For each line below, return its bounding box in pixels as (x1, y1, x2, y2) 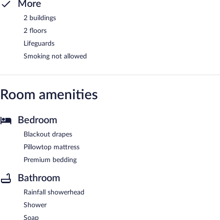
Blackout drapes (24, 131, 72, 138)
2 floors (24, 27, 47, 34)
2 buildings (24, 14, 56, 22)
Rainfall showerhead (24, 189, 84, 196)
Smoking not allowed (24, 53, 87, 60)
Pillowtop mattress (24, 143, 80, 151)
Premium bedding (24, 156, 77, 164)
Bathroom (18, 173, 60, 183)
